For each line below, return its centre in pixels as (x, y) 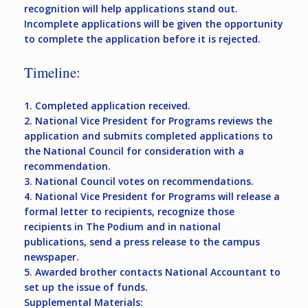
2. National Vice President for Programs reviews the (148, 121)
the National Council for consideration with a (134, 151)
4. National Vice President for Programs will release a (152, 197)
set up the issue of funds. (86, 287)
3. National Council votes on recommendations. (139, 181)
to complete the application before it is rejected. (142, 39)
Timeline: (52, 73)
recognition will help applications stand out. (131, 9)
